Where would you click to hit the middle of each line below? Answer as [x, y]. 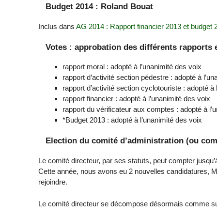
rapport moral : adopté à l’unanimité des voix [132, 67]
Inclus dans [57, 26]
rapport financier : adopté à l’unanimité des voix [137, 99]
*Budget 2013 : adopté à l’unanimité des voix [132, 120]
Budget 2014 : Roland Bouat [100, 6]
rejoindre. [53, 182]
